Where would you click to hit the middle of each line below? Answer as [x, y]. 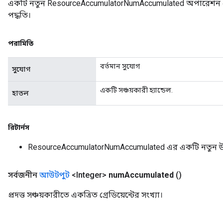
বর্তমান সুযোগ [120, 66]
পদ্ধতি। [19, 15]
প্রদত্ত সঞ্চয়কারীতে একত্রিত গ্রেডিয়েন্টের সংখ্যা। [85, 195]
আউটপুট [55, 175]
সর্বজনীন [24, 175]
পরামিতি [21, 43]
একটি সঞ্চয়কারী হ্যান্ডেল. [136, 90]
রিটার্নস [19, 127]
